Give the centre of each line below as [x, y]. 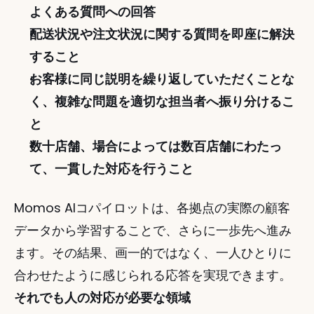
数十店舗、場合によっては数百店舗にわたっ [156, 146]
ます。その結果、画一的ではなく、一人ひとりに [153, 253]
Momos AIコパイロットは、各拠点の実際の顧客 [152, 208]
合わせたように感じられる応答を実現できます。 [153, 275]
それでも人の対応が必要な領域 [102, 298]
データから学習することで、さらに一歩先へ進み [153, 230]
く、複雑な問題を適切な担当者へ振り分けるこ [162, 101]
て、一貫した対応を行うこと [111, 169]
